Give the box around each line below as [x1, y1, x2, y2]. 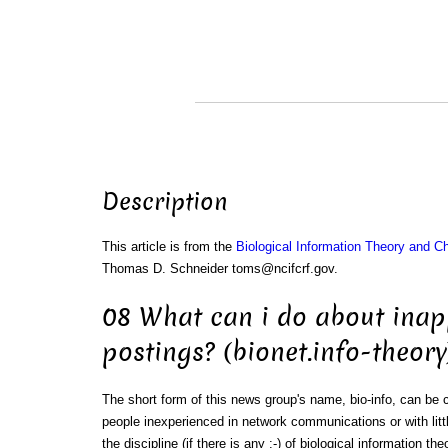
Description [101, 186, 228, 219]
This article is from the [101, 239, 236, 255]
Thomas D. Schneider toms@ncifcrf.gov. [101, 261, 338, 277]
